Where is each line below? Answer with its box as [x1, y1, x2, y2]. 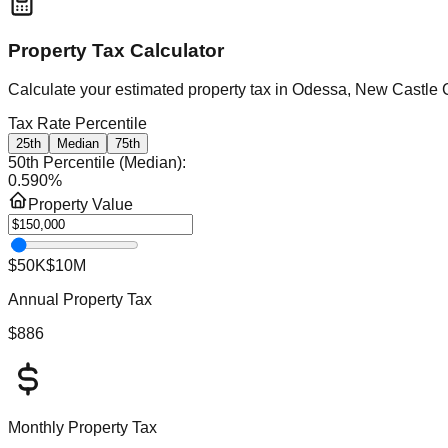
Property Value [28, 196, 133, 214]
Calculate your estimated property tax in [8, 81, 292, 99]
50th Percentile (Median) [8, 154, 182, 172]
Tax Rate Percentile [8, 115, 147, 133]
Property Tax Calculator [8, 40, 224, 62]
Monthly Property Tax [8, 419, 157, 437]
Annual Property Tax [8, 291, 152, 309]
